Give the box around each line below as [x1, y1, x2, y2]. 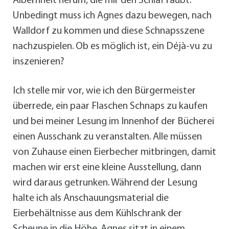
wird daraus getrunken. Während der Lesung [13, 178, 197, 189]
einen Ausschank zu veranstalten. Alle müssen [13, 132, 202, 143]
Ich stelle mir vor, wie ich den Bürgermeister [13, 86, 196, 97]
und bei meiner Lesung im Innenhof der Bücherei [13, 117, 214, 127]
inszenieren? [13, 57, 64, 67]
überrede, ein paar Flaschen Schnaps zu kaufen [13, 101, 208, 112]
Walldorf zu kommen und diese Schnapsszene [13, 26, 204, 37]
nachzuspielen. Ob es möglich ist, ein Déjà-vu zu [13, 41, 212, 52]
